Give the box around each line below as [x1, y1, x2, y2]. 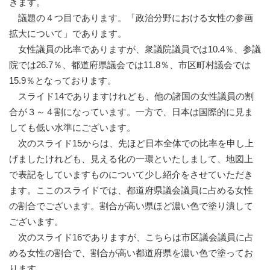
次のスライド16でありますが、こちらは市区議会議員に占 [9, 232, 254, 243]
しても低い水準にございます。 [9, 122, 136, 133]
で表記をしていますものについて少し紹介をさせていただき [9, 169, 253, 180]
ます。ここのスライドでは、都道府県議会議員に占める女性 [9, 185, 253, 196]
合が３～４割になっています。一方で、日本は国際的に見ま [9, 107, 253, 118]
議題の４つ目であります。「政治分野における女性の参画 [9, 13, 253, 24]
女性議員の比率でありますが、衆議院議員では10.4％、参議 [9, 44, 261, 55]
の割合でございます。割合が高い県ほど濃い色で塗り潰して [9, 201, 253, 212]
